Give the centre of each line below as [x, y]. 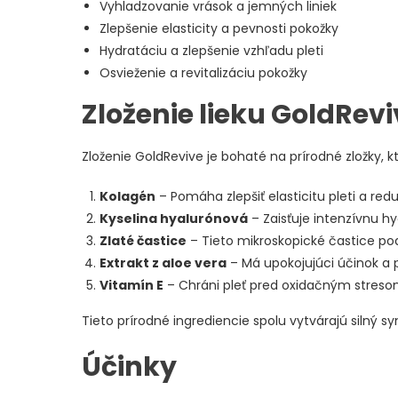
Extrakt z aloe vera [163, 263]
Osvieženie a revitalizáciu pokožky [203, 72]
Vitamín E [131, 285]
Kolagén [127, 196]
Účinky [129, 366]
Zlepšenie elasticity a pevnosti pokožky [219, 28]
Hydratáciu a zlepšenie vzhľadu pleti [211, 50]
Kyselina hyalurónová [174, 218]
